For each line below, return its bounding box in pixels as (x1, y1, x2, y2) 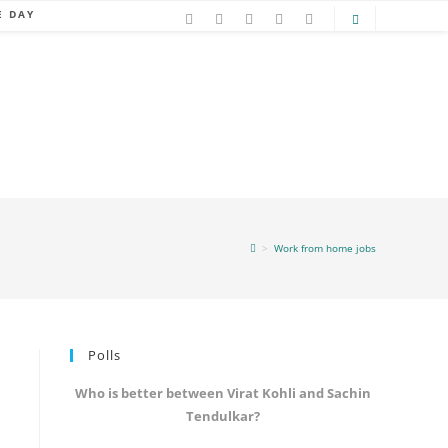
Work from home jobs (274, 241, 376, 256)
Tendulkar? (186, 406, 260, 425)
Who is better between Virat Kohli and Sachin (75, 383, 371, 402)
